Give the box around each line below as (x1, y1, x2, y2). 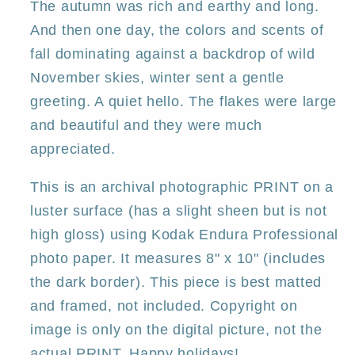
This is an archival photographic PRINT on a (30, 179, 334, 196)
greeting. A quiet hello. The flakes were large (30, 94, 338, 110)
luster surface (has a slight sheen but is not (30, 203, 327, 219)
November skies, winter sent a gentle (30, 70, 284, 86)
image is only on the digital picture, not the (30, 322, 323, 338)
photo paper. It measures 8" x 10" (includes (30, 250, 326, 267)
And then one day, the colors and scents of (30, 22, 324, 39)
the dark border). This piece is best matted (30, 274, 322, 291)
